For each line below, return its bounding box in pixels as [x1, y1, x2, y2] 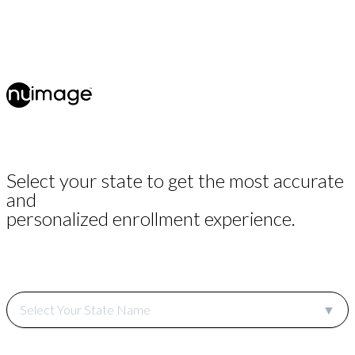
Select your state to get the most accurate [6, 168, 344, 192]
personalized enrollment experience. [6, 206, 296, 230]
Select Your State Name [20, 301, 151, 317]
